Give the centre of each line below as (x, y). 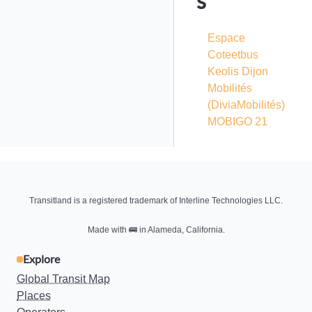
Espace (226, 38)
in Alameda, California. (181, 230)
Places (34, 296)
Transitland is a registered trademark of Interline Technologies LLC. (156, 201)
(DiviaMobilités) (246, 105)
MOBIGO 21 (237, 122)
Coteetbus (233, 55)
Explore (41, 259)
